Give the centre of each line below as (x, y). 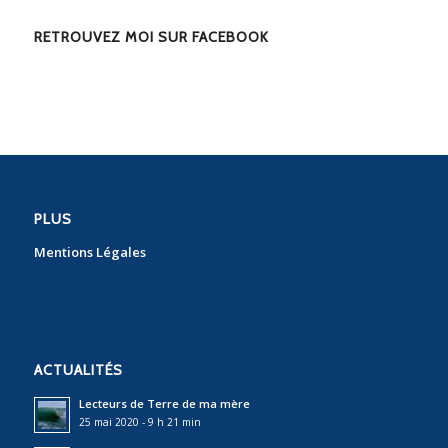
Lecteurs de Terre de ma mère (164, 404)
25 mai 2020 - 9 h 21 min (139, 422)
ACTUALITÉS (78, 370)
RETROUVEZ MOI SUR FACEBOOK (151, 37)
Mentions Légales (89, 252)
